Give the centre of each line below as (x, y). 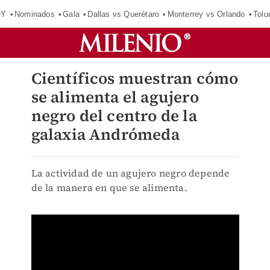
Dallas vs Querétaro (124, 14)
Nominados (34, 14)
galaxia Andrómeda (105, 134)
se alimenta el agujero (115, 97)
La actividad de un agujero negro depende (130, 173)
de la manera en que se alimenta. (109, 187)
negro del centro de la (114, 116)
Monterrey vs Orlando (206, 14)
